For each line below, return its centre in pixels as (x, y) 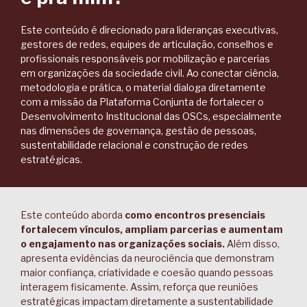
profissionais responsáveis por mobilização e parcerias (145, 59)
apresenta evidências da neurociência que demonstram (147, 258)
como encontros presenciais (194, 215)
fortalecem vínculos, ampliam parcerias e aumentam (152, 229)
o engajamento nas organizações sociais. (124, 244)
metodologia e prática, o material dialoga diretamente (143, 87)
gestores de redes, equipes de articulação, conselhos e (147, 44)
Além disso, (253, 244)
